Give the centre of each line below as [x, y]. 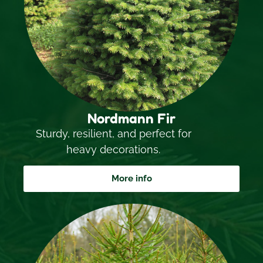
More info [131, 179]
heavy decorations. [114, 149]
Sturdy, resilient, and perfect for [113, 133]
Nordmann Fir [131, 118]
